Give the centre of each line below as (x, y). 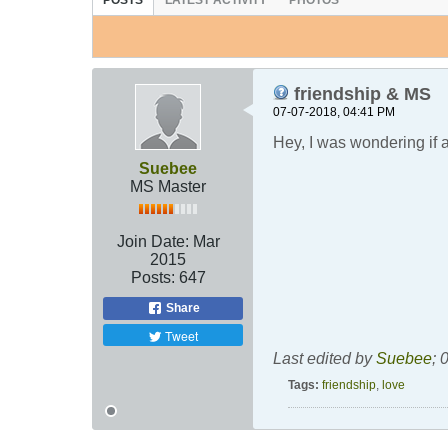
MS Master (168, 187)
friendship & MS (360, 94)
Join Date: (152, 242)
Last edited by (324, 359)
